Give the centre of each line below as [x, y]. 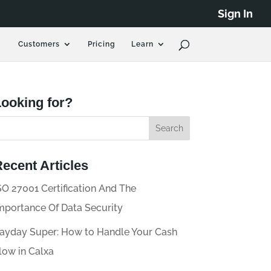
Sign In [235, 13]
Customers [39, 44]
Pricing [101, 44]
